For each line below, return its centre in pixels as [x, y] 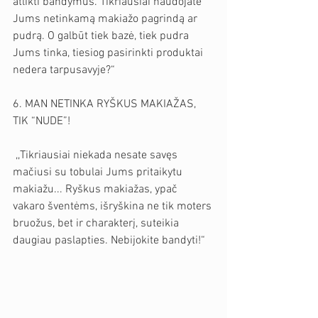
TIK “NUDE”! [42, 121]
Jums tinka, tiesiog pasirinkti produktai [109, 53]
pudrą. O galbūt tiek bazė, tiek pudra [102, 36]
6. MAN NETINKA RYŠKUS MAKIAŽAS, [106, 104]
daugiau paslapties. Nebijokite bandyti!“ [109, 240]
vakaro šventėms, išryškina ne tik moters [114, 206]
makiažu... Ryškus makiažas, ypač [97, 189]
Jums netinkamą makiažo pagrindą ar [106, 19]
